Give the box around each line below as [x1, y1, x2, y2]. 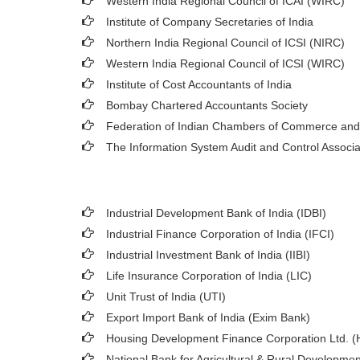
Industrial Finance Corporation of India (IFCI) [106, 227, 334, 240]
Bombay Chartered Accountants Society [106, 99, 308, 112]
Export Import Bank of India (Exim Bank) [106, 311, 310, 324]
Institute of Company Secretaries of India [106, 15, 313, 28]
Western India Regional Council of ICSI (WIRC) [106, 57, 345, 70]
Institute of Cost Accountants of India [106, 78, 292, 91]
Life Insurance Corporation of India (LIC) [106, 269, 312, 282]
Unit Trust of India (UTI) [106, 290, 226, 303]
